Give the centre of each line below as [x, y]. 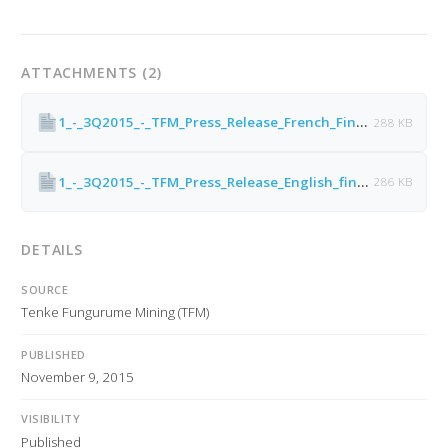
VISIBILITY [51, 419]
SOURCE [45, 289]
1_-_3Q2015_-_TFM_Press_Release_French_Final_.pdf [362, 122]
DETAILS [52, 249]
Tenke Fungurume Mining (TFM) [115, 312]
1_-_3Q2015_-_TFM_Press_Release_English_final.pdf [363, 181]
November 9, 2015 [77, 376]
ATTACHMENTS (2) [91, 72]
